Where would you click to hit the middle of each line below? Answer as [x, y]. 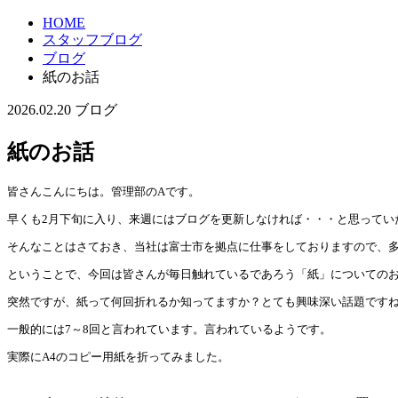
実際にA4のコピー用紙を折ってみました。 [118, 356]
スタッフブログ [92, 39]
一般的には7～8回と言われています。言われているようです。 [169, 329]
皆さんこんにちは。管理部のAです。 [103, 191]
